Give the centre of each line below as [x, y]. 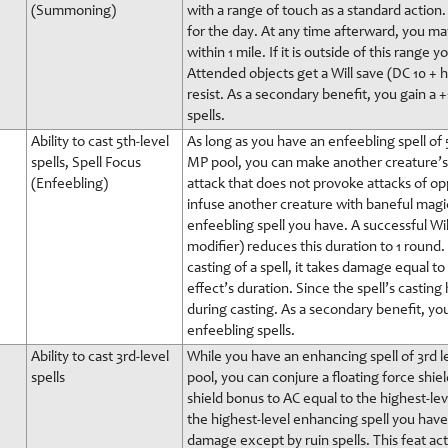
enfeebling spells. [241, 331]
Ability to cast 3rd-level [100, 357]
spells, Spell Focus [86, 163]
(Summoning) [73, 11]
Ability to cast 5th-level [100, 142]
